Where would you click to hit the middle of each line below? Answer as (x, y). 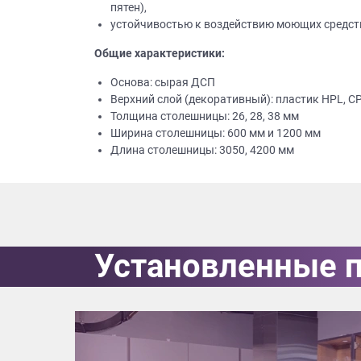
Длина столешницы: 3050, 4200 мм (202, 149)
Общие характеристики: (160, 53)
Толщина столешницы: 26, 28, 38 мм (205, 116)
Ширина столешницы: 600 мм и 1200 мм (216, 133)
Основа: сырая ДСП (163, 82)
